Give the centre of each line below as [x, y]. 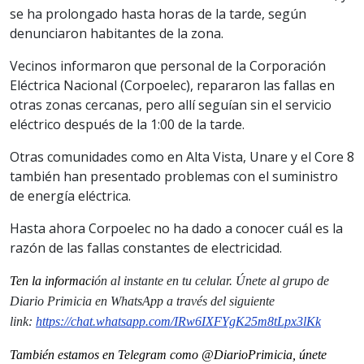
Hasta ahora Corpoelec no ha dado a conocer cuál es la [176, 228]
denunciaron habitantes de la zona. [117, 33]
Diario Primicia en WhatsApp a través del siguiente [142, 301]
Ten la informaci [52, 280]
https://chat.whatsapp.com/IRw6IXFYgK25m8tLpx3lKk [178, 321]
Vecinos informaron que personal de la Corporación [168, 65]
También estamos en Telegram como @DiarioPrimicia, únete [168, 354]
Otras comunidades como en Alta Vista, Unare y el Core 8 [182, 156]
